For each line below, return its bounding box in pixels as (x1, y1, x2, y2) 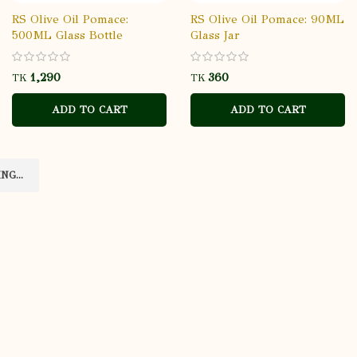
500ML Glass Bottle (12, 28, 123, 43)
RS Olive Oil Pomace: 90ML (190, 12, 344, 27)
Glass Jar (190, 28, 240, 43)
